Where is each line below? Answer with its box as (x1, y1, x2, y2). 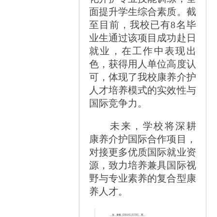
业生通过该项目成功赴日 (89, 32, 196, 43)
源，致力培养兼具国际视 (89, 159, 196, 170)
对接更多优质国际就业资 (89, 146, 196, 157)
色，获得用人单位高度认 (89, 58, 196, 69)
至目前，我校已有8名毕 (89, 19, 196, 30)
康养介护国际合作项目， (89, 133, 196, 144)
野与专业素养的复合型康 (89, 172, 196, 184)
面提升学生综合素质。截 (89, 6, 196, 17)
